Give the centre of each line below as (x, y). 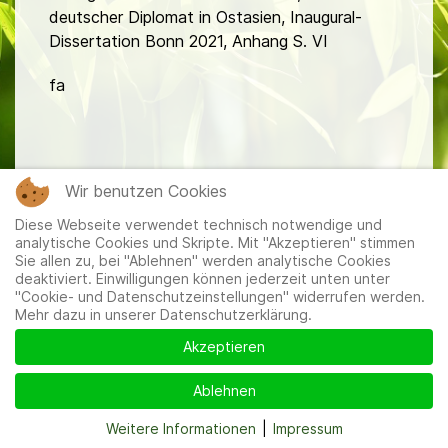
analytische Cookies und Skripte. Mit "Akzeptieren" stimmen (215, 242)
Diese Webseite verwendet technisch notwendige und (198, 224)
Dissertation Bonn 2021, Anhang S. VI (188, 41)
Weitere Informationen (180, 428)
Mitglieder (85, 234)
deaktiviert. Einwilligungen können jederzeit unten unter (202, 278)
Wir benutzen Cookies (146, 191)
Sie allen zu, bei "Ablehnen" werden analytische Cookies (203, 260)
